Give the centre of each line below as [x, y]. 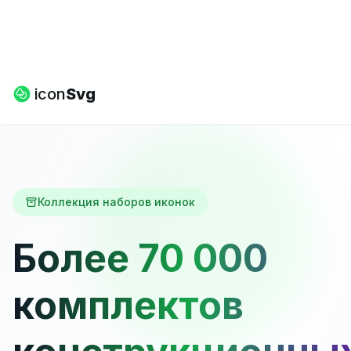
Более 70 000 [140, 258]
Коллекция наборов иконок [116, 202]
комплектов [128, 305]
